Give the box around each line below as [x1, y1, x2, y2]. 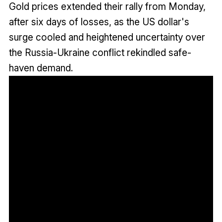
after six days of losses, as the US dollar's [8, 15, 189, 28]
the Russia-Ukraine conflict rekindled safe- [8, 46, 191, 58]
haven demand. [8, 61, 73, 74]
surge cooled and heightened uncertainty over [8, 31, 205, 43]
